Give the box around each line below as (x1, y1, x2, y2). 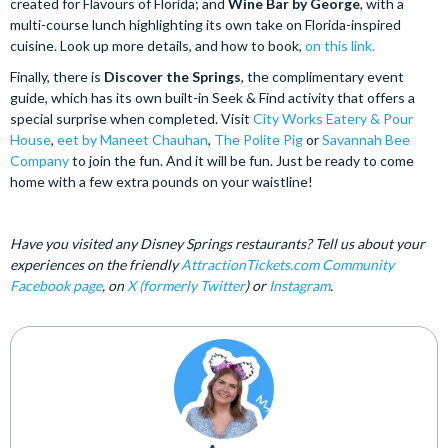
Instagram (269, 277, 330, 295)
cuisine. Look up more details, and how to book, (10, 37, 305, 55)
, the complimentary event (241, 68, 404, 86)
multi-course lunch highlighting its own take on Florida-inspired (10, 16, 401, 34)
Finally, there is (10, 68, 104, 86)
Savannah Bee (322, 131, 410, 149)
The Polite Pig (214, 131, 303, 149)
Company (10, 152, 69, 170)
